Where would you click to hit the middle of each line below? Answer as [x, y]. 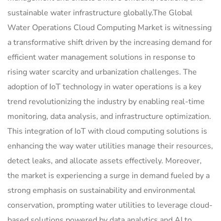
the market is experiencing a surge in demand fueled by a [109, 176]
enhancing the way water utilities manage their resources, [110, 146]
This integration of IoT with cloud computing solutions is [107, 131]
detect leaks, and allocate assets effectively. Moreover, [105, 161]
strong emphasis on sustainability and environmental [101, 191]
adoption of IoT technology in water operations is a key [104, 87]
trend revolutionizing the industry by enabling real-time [106, 102]
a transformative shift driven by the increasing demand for [110, 43]
